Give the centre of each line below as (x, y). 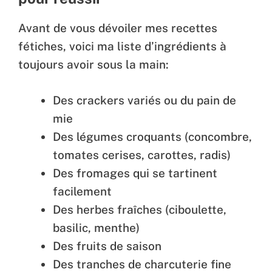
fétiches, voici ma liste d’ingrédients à (122, 46)
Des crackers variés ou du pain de (144, 100)
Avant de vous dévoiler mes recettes (118, 28)
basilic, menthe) (96, 227)
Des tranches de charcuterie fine (142, 264)
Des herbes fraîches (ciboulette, (140, 209)
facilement (82, 191)
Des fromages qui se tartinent (135, 173)
